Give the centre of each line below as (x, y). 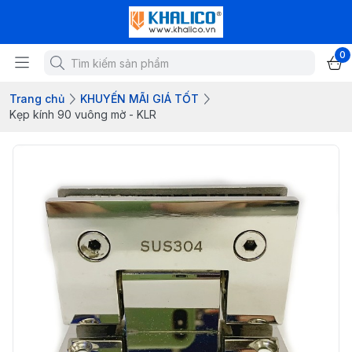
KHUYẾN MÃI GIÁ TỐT (139, 99)
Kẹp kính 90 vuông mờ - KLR (83, 114)
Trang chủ (37, 99)
